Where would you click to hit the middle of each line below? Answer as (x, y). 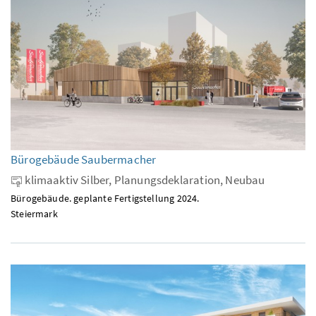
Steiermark (34, 213)
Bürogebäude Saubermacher (84, 159)
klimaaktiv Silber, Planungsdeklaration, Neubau (144, 180)
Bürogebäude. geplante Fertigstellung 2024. (105, 198)
